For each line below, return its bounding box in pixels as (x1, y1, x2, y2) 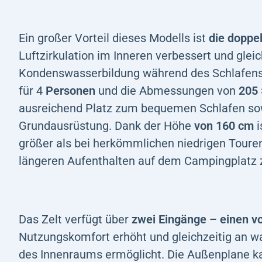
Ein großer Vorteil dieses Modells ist (19, 30, 209, 45)
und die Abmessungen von (95, 83, 239, 98)
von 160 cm (194, 118, 254, 133)
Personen (43, 83, 95, 98)
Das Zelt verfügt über (19, 212, 132, 226)
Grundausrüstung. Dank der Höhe (19, 118, 194, 133)
